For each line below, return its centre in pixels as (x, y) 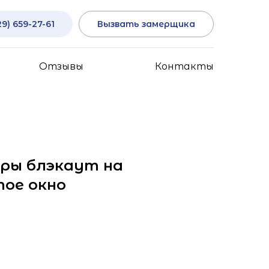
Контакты (184, 66)
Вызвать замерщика (146, 24)
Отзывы (62, 66)
